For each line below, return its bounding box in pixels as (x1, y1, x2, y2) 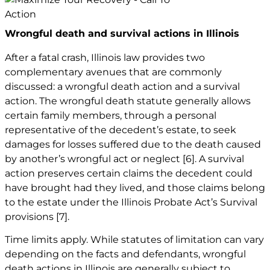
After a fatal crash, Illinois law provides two (5, 51, 205, 63)
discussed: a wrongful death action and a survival (5, 80, 240, 92)
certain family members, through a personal (5, 109, 216, 121)
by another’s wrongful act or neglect (5, 152, 183, 165)
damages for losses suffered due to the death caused (5, 138, 261, 150)
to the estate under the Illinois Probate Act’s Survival (5, 196, 257, 208)
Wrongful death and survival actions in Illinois (5, 27, 239, 39)
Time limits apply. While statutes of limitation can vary (5, 233, 264, 245)
